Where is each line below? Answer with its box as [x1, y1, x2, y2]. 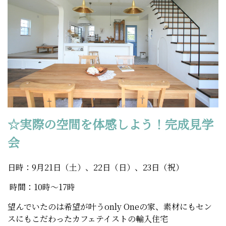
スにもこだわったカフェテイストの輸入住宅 [8, 213, 168, 225]
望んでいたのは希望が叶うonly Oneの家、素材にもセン [8, 201, 212, 213]
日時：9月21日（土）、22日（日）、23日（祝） [8, 161, 184, 174]
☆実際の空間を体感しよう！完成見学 [8, 115, 213, 133]
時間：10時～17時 [8, 181, 75, 193]
